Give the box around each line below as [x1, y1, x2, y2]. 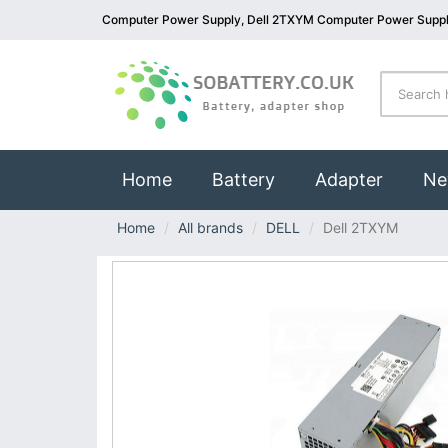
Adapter [315, 169, 383, 190]
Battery [212, 169, 275, 190]
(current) [171, 168, 247, 189]
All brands [178, 219, 243, 236]
